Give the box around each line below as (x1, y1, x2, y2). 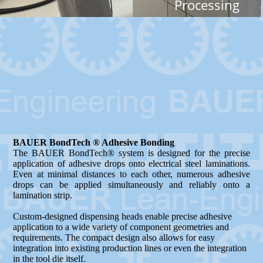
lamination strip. (13, 190, 73, 200)
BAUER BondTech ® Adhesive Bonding (13, 137, 175, 147)
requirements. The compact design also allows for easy (13, 232, 215, 242)
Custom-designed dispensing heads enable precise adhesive (13, 211, 232, 221)
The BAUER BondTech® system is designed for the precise (13, 148, 250, 158)
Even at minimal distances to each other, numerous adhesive (13, 169, 250, 179)
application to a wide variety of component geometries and (13, 222, 230, 232)
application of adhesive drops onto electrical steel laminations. (13, 159, 250, 168)
